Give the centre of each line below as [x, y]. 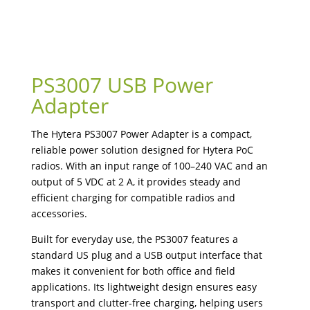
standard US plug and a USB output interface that [146, 255]
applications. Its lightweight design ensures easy [144, 287]
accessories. [59, 214]
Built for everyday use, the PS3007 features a [134, 239]
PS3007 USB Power [122, 85]
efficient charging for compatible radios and [133, 198]
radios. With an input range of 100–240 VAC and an [149, 166]
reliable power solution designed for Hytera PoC [142, 150]
